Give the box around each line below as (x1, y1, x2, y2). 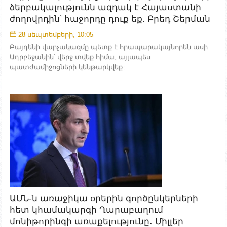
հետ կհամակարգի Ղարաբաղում (10, 205, 163, 215)
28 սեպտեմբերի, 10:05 (18, 30, 93, 39)
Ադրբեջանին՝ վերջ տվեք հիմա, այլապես (10, 53, 150, 61)
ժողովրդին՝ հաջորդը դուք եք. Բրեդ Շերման (10, 14, 210, 24)
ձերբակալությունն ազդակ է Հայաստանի (10, 2, 201, 12)
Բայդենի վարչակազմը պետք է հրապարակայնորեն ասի (10, 43, 208, 51)
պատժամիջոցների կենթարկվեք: (10, 63, 125, 71)
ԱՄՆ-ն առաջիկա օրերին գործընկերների (10, 194, 198, 203)
